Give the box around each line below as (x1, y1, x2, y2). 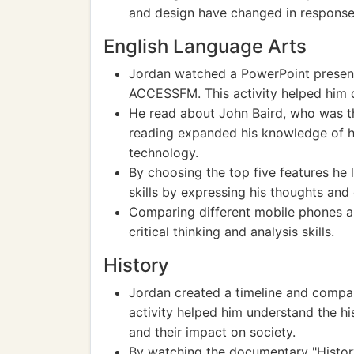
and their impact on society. (129, 324, 296, 340)
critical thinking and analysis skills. (129, 224, 334, 239)
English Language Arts (104, 35, 307, 58)
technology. (129, 145, 198, 160)
